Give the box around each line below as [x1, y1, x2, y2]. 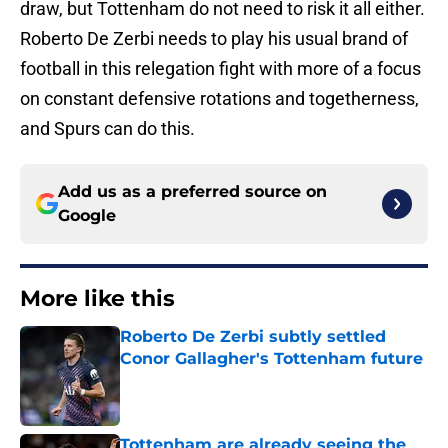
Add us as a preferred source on [58, 182, 327, 202]
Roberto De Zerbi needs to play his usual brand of [20, 28, 408, 50]
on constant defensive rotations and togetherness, [20, 88, 419, 110]
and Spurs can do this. [20, 118, 195, 140]
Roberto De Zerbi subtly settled [120, 327, 386, 347]
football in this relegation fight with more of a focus [20, 58, 421, 80]
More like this [20, 285, 175, 313]
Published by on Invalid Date [119, 370, 293, 387]
